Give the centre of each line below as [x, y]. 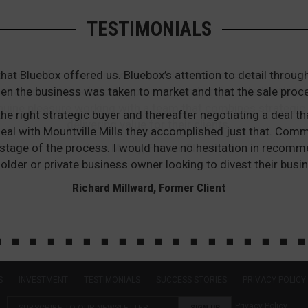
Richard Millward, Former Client [149, 188]
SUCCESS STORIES [191, 280]
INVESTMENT [43, 280]
